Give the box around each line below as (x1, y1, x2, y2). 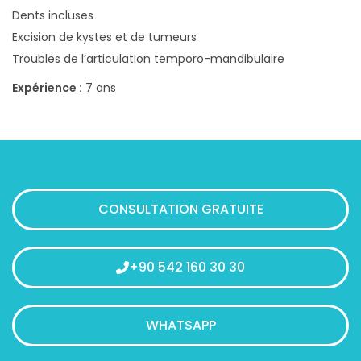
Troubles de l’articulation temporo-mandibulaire (12, 51, 284, 67)
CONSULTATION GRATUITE (98, 200, 263, 218)
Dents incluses (12, 7, 93, 23)
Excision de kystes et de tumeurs (12, 29, 197, 45)
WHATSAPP (145, 316, 216, 334)
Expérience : (12, 80, 82, 96)
